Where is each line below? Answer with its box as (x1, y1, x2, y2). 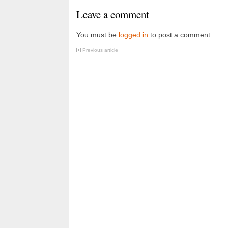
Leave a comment (76, 7, 149, 21)
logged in (119, 31, 148, 39)
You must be (76, 31, 119, 39)
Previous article (82, 47, 118, 53)
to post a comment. (148, 31, 212, 39)
